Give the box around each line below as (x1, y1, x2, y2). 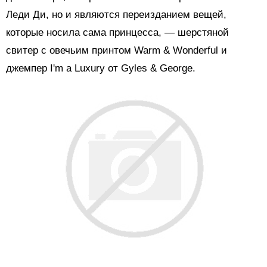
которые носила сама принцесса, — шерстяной (6, 27, 229, 38)
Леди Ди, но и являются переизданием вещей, (6, 9, 226, 20)
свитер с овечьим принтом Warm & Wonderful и (6, 45, 227, 56)
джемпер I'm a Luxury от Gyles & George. (6, 63, 195, 74)
